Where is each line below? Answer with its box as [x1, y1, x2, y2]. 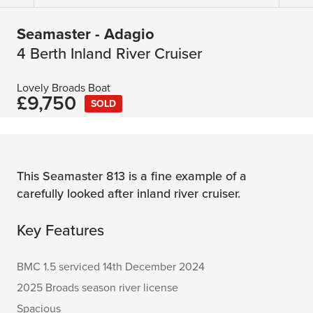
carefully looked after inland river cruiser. [17, 186, 240, 201]
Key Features [17, 221, 104, 240]
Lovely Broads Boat [17, 81, 110, 95]
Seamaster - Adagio [17, 25, 154, 43]
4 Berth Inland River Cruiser [17, 45, 202, 63]
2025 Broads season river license [17, 281, 178, 295]
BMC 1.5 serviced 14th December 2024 [17, 260, 205, 274]
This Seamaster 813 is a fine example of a [17, 168, 247, 184]
